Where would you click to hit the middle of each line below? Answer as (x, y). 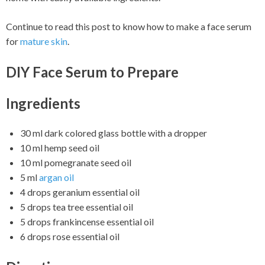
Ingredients (43, 103)
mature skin (44, 41)
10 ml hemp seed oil (60, 147)
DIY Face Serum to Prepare (92, 72)
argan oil (56, 177)
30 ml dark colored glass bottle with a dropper (114, 132)
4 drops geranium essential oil (80, 192)
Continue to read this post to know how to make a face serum (129, 27)
